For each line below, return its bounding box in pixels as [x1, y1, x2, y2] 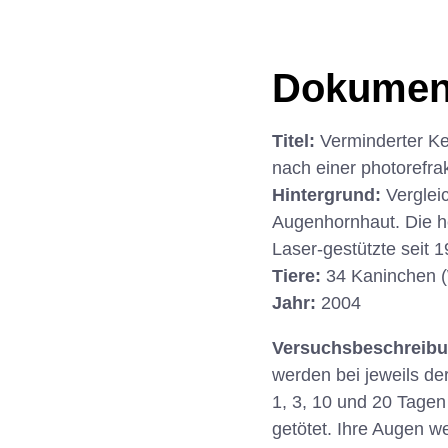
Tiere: [272, 266, 326, 287]
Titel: [272, 131, 320, 152]
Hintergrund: [272, 185, 386, 206]
